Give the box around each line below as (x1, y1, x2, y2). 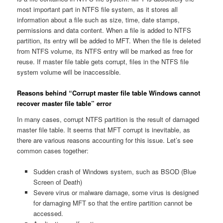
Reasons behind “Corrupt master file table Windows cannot (17, 88, 201, 98)
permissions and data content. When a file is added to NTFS (17, 25, 192, 35)
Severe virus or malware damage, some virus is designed (33, 188, 199, 198)
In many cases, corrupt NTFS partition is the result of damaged (17, 114, 200, 124)
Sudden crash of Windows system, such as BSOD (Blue (33, 167, 196, 177)
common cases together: (17, 145, 89, 155)
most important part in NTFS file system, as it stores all (17, 4, 178, 14)
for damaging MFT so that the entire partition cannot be (33, 198, 192, 208)
